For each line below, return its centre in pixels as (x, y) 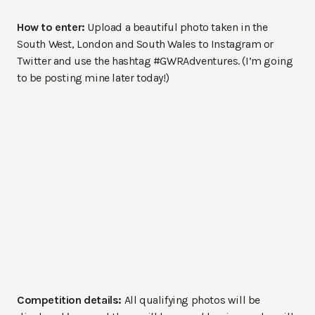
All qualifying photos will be (191, 300)
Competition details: (69, 300)
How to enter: (51, 27)
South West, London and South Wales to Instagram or (146, 44)
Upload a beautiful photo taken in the (176, 27)
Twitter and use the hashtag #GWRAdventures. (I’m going (155, 60)
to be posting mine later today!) (93, 77)
